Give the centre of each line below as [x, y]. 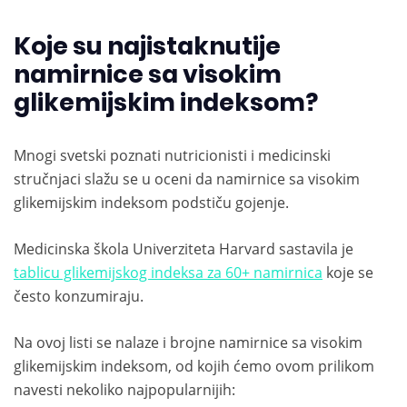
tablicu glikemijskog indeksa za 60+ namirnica [168, 273]
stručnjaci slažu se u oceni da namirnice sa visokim [187, 179]
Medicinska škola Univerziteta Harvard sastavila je [184, 249]
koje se [348, 273]
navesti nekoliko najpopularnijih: [124, 390]
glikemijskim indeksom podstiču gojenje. [151, 203]
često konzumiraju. [79, 297]
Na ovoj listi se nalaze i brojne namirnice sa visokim [188, 343]
